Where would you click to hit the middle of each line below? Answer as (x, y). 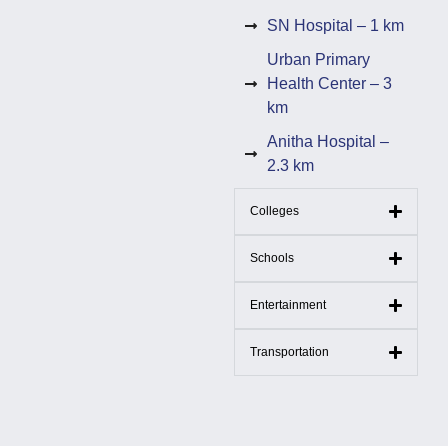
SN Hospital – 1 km (335, 25)
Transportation (289, 352)
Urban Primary (318, 59)
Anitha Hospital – (327, 141)
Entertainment (288, 305)
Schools (272, 258)
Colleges (274, 211)
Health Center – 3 (329, 83)
